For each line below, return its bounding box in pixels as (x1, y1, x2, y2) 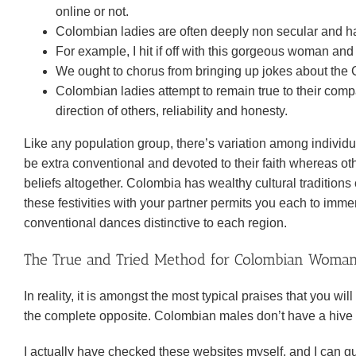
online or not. (56, 4, 129, 18)
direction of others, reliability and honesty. (56, 103, 288, 118)
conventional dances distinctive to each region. (24, 215, 287, 230)
